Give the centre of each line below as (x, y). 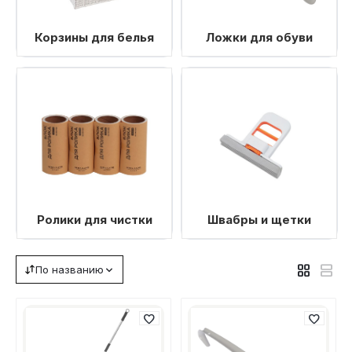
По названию (70, 269)
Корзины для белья (94, 37)
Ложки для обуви (259, 37)
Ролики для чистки (94, 220)
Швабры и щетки (259, 220)
